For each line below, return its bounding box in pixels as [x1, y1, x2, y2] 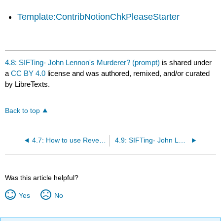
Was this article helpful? [5, 174, 79, 182]
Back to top [5, 107, 40, 115]
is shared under [160, 58, 212, 67]
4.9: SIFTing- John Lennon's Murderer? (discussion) [178, 137, 185, 145]
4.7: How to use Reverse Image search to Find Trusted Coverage [99, 137, 106, 145]
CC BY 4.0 [11, 69, 46, 77]
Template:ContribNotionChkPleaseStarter [17, 11, 180, 22]
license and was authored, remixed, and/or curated [45, 69, 210, 77]
